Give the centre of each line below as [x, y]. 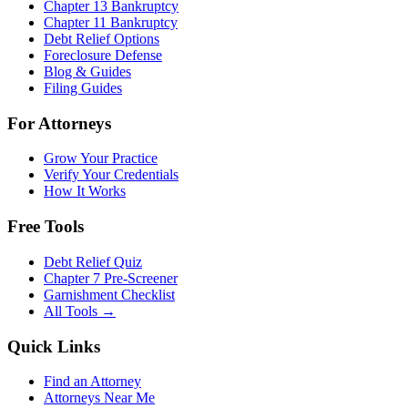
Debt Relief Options [102, 38]
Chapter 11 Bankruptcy [111, 22]
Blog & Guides [87, 71]
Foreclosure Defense [103, 55]
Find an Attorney [92, 382]
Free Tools [46, 227]
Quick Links [54, 346]
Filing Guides [83, 87]
